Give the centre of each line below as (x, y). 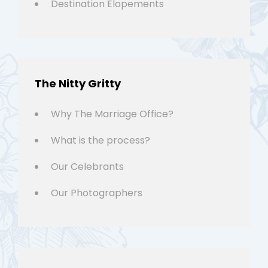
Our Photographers (97, 193)
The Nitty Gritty (78, 84)
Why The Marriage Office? (112, 114)
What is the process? (100, 141)
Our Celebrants (87, 167)
